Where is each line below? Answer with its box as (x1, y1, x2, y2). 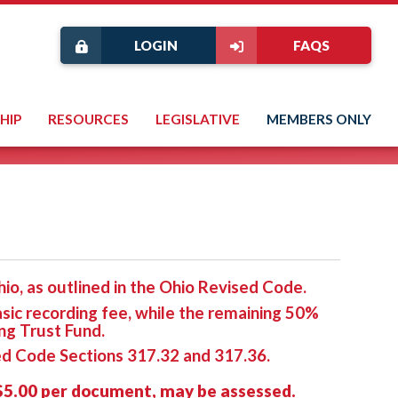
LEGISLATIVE (155, 111, 240, 127)
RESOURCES (48, 111, 129, 127)
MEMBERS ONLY (267, 111, 371, 127)
